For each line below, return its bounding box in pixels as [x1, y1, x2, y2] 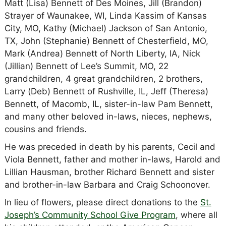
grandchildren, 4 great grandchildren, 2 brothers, [4, 73, 203, 84]
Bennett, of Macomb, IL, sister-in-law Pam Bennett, [4, 98, 213, 109]
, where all [175, 209, 217, 220]
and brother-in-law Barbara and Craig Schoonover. [4, 179, 210, 190]
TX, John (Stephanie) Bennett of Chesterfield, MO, [4, 35, 208, 46]
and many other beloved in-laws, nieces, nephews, [4, 111, 212, 122]
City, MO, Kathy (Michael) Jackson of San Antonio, [4, 23, 207, 33]
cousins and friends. [4, 124, 87, 134]
